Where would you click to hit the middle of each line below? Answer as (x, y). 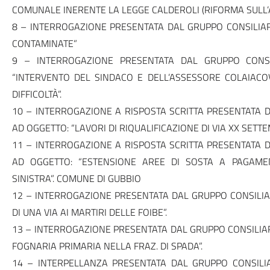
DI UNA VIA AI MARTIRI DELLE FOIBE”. (89, 212)
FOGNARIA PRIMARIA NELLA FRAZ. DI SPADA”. (107, 246)
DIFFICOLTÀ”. (36, 94)
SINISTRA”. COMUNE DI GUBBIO (76, 178)
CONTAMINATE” (44, 43)
